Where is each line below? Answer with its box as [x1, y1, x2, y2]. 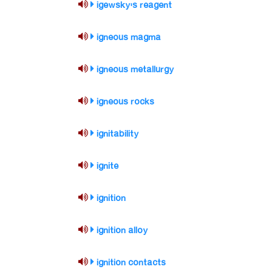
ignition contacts [97, 255, 166, 271]
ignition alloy [97, 223, 149, 239]
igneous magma [97, 30, 161, 46]
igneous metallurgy [97, 62, 175, 78]
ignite [97, 158, 119, 174]
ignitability [97, 126, 140, 142]
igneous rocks [97, 94, 155, 110]
